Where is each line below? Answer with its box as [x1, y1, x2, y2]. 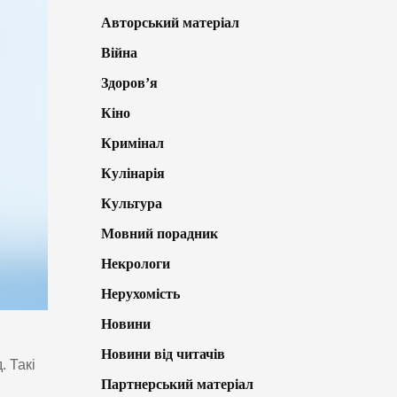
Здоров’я [100, 75, 158, 91]
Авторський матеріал [100, 15, 239, 31]
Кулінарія [100, 166, 165, 182]
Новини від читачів [100, 346, 225, 362]
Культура [100, 196, 162, 212]
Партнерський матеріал [100, 377, 253, 393]
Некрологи [100, 256, 170, 272]
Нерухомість [100, 286, 180, 302]
